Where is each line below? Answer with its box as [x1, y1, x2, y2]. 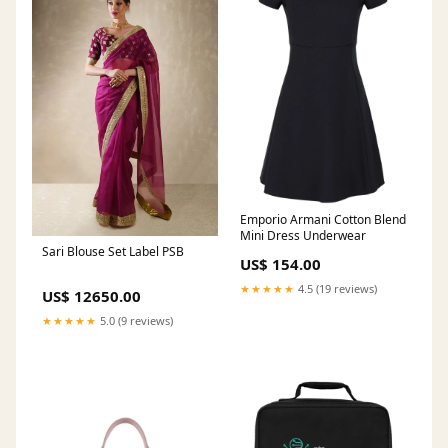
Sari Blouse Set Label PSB [42, 243, 184, 261]
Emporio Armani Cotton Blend [240, 211, 406, 229]
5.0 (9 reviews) [97, 313, 173, 329]
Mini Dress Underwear [240, 227, 366, 245]
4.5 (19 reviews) [295, 281, 377, 297]
